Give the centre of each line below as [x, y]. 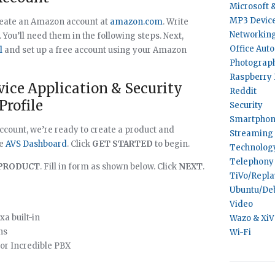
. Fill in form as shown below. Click [109, 167]
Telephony [252, 162]
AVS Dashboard [36, 144]
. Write [176, 22]
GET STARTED [122, 144]
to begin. [171, 144]
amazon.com [136, 22]
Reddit [243, 91]
